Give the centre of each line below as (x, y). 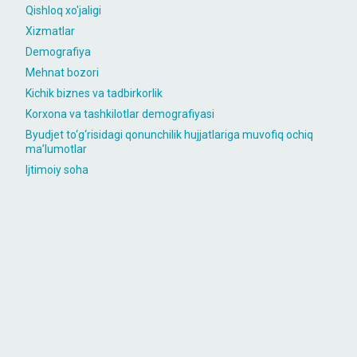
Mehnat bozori (62, 73)
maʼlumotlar (56, 149)
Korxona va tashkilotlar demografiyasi (120, 114)
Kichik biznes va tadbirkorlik (94, 93)
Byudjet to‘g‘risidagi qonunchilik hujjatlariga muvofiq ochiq (169, 135)
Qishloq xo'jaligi (63, 10)
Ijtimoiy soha (57, 170)
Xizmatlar (50, 31)
